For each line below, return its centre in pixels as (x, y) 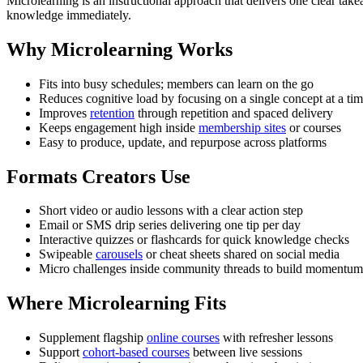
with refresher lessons (276, 338)
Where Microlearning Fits (116, 303)
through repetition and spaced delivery (234, 113)
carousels (119, 254)
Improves (64, 113)
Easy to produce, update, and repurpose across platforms (183, 142)
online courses (183, 338)
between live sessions (246, 352)
